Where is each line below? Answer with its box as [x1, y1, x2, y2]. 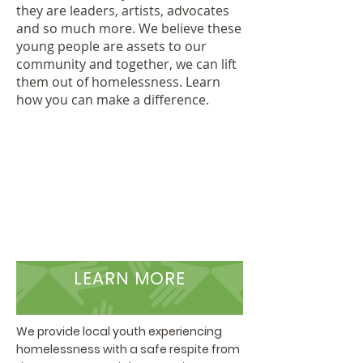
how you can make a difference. [16, 91, 212, 109]
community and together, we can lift [16, 55, 237, 73]
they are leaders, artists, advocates [16, 2, 229, 19]
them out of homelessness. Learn [16, 73, 220, 91]
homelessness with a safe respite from [16, 341, 240, 357]
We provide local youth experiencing [16, 323, 222, 340]
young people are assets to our [16, 37, 207, 55]
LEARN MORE [74, 267, 186, 290]
